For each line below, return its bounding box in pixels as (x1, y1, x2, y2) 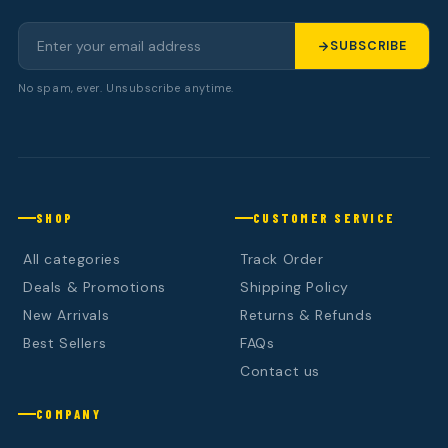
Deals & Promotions (23, 278, 166, 297)
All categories (23, 250, 121, 269)
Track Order (240, 250, 324, 269)
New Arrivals (23, 306, 110, 325)
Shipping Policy (240, 278, 349, 297)
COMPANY (36, 406, 101, 423)
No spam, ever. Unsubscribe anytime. (18, 81, 234, 96)
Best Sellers (23, 334, 107, 353)
